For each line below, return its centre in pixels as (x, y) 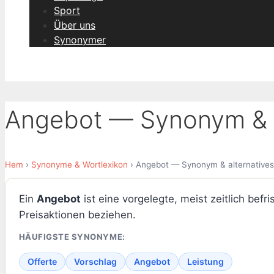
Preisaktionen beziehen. (77, 215)
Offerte (42, 262)
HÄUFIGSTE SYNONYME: (72, 237)
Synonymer (80, 40)
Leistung (205, 262)
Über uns (75, 25)
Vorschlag (95, 262)
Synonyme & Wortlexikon (80, 165)
